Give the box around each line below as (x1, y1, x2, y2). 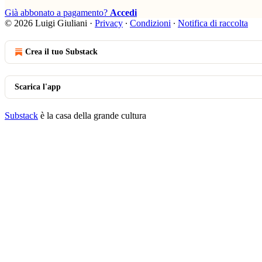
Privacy (95, 18, 123, 28)
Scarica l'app (15, 82, 61, 91)
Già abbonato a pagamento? (5, 7, 110, 18)
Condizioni (130, 18, 171, 28)
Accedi (110, 7, 137, 18)
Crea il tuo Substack (25, 47, 98, 56)
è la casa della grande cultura (38, 110, 146, 120)
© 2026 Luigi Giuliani (5, 18, 87, 28)
